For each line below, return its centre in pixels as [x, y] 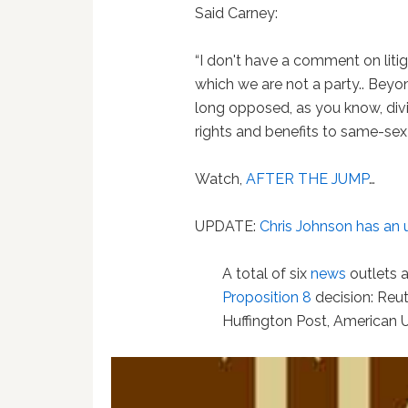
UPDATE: [228, 226]
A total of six [267, 274]
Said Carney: [237, 13]
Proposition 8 [267, 297]
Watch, [221, 179]
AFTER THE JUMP [308, 179]
